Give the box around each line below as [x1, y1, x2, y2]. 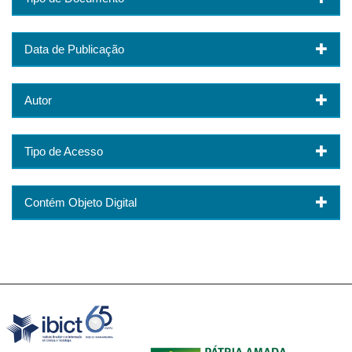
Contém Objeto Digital [24, 195, 137, 209]
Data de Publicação [24, 42, 124, 56]
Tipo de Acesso [24, 144, 103, 158]
